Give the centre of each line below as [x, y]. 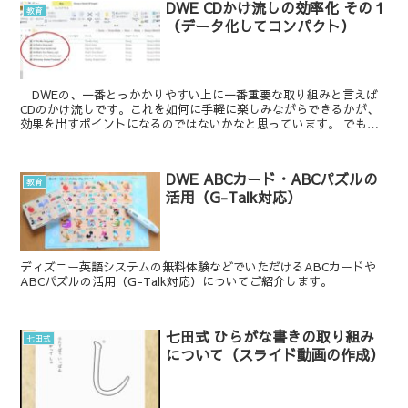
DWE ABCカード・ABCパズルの [272, 179]
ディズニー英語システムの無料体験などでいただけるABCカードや [199, 266]
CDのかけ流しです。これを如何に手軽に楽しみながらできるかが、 [200, 110]
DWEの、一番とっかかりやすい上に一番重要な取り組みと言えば [199, 95]
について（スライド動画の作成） [275, 354]
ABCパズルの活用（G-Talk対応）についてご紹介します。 [177, 281]
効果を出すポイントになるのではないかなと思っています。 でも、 [200, 124]
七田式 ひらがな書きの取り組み [270, 336]
